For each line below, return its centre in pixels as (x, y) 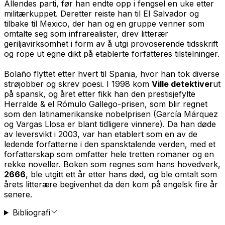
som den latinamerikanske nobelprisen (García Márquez (111, 114)
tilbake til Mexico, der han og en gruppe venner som (104, 23)
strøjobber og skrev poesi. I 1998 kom (78, 84)
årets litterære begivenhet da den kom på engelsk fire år (111, 184)
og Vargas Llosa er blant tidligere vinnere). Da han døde (110, 124)
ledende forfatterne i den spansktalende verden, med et (110, 144)
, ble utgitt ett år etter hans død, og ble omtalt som (121, 174)
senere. (18, 194)
